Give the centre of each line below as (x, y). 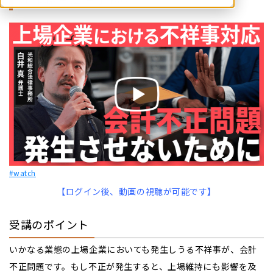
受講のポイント (49, 225)
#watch (23, 173)
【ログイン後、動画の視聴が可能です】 (136, 192)
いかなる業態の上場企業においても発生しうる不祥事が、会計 (133, 250)
